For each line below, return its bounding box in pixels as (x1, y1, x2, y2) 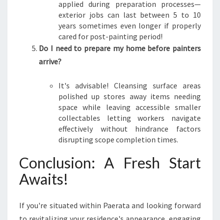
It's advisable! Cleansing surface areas (58, 81, 201, 90)
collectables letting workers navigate (58, 113, 201, 123)
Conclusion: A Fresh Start (19, 154, 201, 171)
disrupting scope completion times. (58, 135, 178, 144)
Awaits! (19, 170, 68, 188)
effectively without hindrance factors (58, 124, 201, 134)
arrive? (39, 56, 61, 66)
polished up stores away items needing (58, 91, 201, 101)
